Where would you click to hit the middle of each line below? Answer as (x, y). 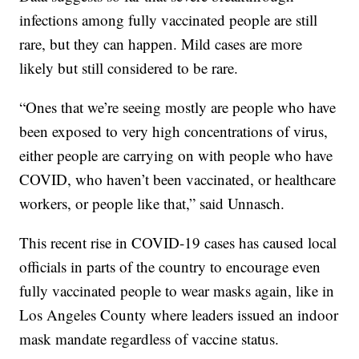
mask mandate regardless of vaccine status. (149, 338)
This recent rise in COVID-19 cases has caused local (178, 242)
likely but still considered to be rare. (129, 67)
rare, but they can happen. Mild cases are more (161, 43)
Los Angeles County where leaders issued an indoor (179, 314)
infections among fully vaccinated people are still (169, 19)
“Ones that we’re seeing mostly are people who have (178, 107)
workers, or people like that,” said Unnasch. (152, 203)
